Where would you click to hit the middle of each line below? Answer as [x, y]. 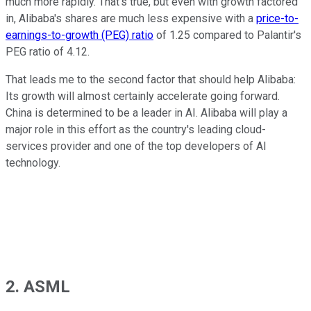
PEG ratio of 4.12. [48, 51]
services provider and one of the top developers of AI [136, 146]
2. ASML [38, 286]
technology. [33, 162]
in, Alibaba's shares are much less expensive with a [131, 18]
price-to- [277, 18]
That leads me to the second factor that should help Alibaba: [151, 79]
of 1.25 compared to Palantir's [227, 35]
